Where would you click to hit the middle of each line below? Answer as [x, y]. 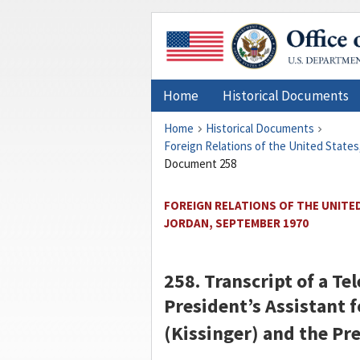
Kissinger [211, 333]
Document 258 [200, 164]
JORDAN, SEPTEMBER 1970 [236, 223]
